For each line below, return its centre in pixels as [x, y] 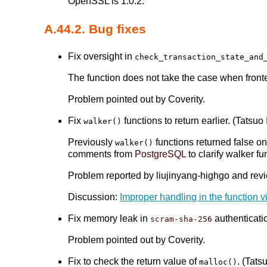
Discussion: [94, 197]
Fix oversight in [102, 57]
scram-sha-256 [181, 219]
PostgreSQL [161, 154]
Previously [92, 142]
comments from [102, 154]
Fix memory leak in [109, 219]
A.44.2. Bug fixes [95, 29]
